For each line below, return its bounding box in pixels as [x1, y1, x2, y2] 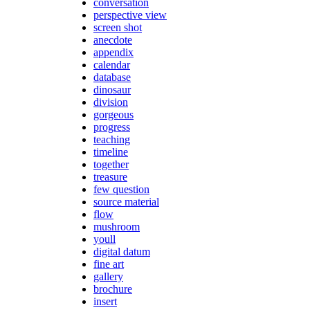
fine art [93, 257, 124, 270]
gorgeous [93, 108, 134, 120]
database [93, 71, 131, 83]
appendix [93, 46, 134, 58]
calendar [93, 58, 130, 71]
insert [93, 295, 117, 307]
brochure [93, 282, 132, 295]
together [93, 158, 129, 170]
